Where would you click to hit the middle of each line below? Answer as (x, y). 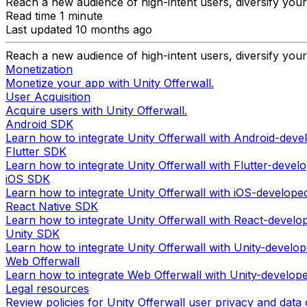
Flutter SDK (36, 151)
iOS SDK (28, 179)
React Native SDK (52, 206)
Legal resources (47, 288)
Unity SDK (33, 233)
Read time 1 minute (54, 15)
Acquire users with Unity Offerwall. (96, 110)
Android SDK (39, 124)
